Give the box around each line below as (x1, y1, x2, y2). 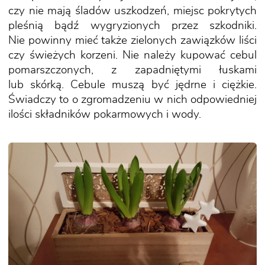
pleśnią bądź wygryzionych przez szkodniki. (8, 20, 257, 31)
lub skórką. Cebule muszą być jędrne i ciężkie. (8, 79, 257, 91)
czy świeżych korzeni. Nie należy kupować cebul (8, 50, 257, 61)
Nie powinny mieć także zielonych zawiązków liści (8, 35, 257, 46)
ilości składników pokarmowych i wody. (8, 109, 201, 120)
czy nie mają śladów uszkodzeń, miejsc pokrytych (8, 5, 257, 17)
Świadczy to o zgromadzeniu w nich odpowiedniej (8, 94, 257, 105)
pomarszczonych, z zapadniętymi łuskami (8, 64, 257, 76)
